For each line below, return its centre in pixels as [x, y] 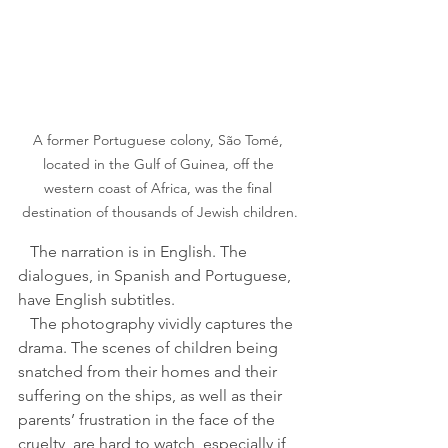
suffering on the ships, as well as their [152, 396]
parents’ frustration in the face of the [148, 420]
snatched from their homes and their [149, 372]
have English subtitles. [96, 300]
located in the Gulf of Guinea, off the [160, 164]
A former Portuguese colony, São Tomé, [160, 140]
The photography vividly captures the [24, 324]
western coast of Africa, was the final [160, 188]
